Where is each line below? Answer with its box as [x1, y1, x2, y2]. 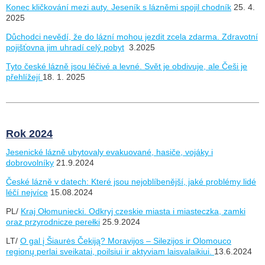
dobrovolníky [6, 157, 54, 167]
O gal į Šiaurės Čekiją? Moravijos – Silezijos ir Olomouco [20, 235, 231, 245]
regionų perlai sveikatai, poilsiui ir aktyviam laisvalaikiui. [6, 246, 214, 256]
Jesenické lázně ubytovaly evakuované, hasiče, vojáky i [6, 147, 213, 157]
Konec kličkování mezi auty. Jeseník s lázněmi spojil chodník [6, 2, 231, 12]
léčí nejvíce [6, 187, 48, 197]
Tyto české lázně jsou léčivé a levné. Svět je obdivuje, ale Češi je [6, 61, 247, 71]
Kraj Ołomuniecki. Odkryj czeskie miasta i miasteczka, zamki [21, 206, 245, 216]
